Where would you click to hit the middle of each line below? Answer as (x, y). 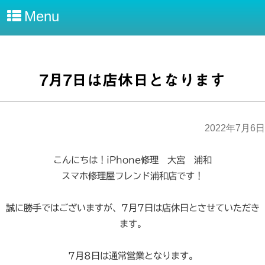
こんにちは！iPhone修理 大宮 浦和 (132, 160)
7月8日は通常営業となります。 (132, 256)
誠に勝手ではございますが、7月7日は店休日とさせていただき (132, 208)
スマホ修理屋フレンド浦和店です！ (132, 176)
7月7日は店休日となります (132, 80)
